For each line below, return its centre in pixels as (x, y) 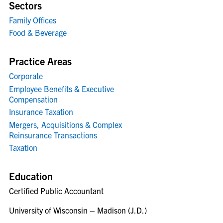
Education (31, 176)
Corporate (26, 76)
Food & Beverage (38, 32)
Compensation (33, 99)
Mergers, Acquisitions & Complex (65, 124)
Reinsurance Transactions (53, 135)
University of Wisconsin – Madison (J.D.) (78, 210)
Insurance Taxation (41, 111)
